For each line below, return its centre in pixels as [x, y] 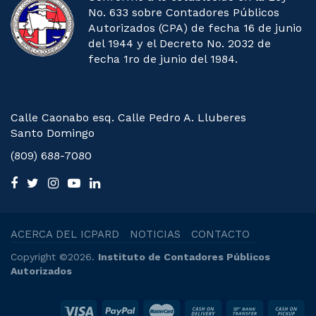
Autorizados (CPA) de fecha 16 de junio [195, 28]
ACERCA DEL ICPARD [65, 234]
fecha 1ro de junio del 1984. [163, 59]
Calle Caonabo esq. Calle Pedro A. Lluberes [128, 117]
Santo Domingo [53, 133]
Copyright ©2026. [54, 256]
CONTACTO [220, 234]
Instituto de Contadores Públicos [184, 256]
